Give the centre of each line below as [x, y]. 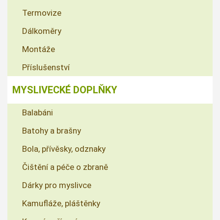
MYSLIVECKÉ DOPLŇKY [65, 90]
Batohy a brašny [52, 131]
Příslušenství [46, 68]
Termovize [42, 13]
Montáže [39, 49]
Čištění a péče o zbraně [65, 167]
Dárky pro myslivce [57, 185]
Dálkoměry [42, 31]
